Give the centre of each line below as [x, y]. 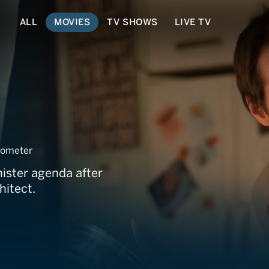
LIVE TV [193, 22]
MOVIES [72, 22]
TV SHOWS [132, 22]
